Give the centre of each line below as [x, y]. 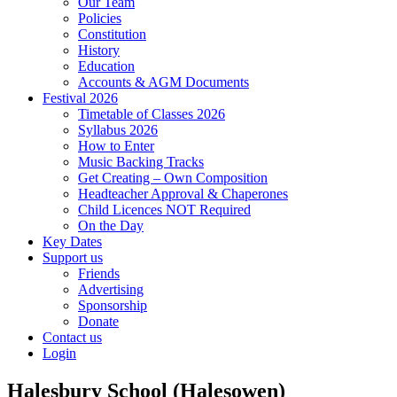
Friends [99, 273]
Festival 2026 [80, 97]
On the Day [111, 225]
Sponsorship [113, 305]
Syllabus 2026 [118, 129]
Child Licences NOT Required [164, 209]
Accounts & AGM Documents [163, 82]
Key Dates [72, 241]
